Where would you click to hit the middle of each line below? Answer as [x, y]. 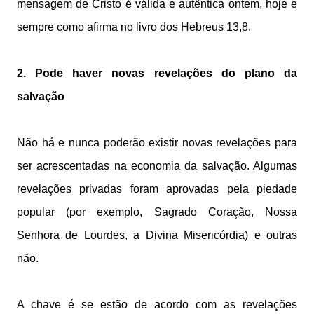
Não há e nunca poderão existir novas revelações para [157, 143]
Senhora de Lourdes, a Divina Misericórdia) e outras [157, 235]
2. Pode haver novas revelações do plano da [157, 73]
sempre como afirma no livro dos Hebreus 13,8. [134, 27]
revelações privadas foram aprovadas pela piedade [157, 189]
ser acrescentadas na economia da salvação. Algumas [157, 166]
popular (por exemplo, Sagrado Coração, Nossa [157, 212]
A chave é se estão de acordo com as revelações [157, 305]
